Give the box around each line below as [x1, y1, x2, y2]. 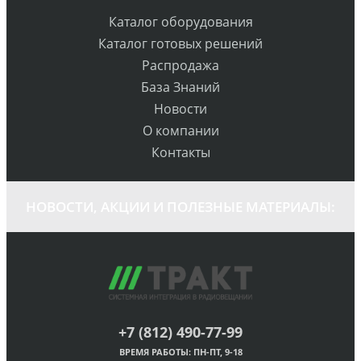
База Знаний [141, 78, 220, 97]
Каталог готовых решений [98, 35, 263, 53]
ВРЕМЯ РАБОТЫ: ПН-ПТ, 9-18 [118, 345, 243, 358]
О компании [142, 122, 219, 140]
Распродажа [142, 56, 219, 75]
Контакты [151, 143, 210, 162]
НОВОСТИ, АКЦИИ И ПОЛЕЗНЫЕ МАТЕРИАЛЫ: [26, 197, 335, 217]
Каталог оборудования [108, 13, 253, 31]
